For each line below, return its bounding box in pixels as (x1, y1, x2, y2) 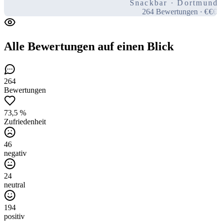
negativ (4, 148, 27, 157)
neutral (4, 180, 25, 189)
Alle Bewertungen (4, 40, 95, 53)
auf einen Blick (95, 40, 174, 53)
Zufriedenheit (4, 117, 46, 126)
